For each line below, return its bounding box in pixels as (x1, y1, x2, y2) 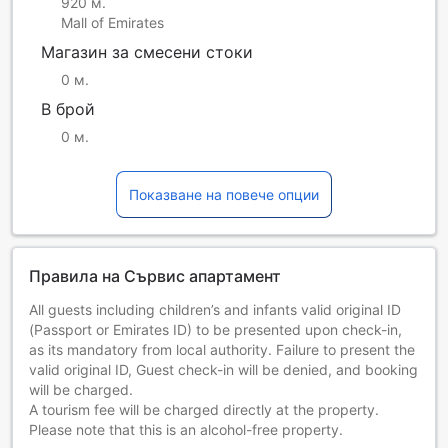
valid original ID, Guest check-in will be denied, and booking (29, 361, 418, 379)
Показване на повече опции (129, 186, 319, 204)
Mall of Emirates (61, 14, 164, 32)
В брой (41, 99, 95, 120)
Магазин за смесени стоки (41, 42, 253, 63)
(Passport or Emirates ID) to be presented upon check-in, (29, 321, 402, 339)
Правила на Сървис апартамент (29, 266, 281, 287)
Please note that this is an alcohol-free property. (29, 421, 343, 439)
